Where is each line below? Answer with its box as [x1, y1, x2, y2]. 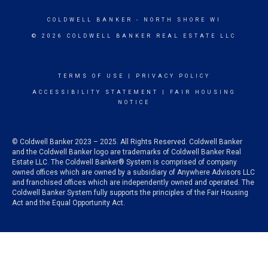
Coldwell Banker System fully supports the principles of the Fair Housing [12, 188, 248, 197]
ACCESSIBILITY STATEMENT [32, 89, 159, 95]
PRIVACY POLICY [135, 73, 211, 79]
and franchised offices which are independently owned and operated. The [12, 178, 254, 187]
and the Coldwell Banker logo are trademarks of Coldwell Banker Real [12, 148, 241, 156]
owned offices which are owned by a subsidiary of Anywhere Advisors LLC [12, 168, 255, 176]
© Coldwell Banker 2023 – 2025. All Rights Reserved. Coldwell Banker [12, 138, 242, 146]
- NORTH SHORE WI [132, 17, 221, 23]
